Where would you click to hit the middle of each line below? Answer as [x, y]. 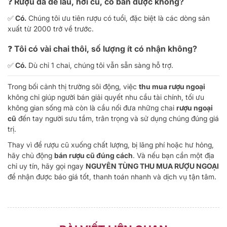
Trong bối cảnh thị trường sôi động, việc [73, 86]
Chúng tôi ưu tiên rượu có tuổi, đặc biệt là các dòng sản [118, 18]
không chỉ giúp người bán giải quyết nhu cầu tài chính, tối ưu [106, 97]
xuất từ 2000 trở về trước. [51, 28]
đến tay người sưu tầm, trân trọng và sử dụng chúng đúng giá [118, 118]
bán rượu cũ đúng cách [93, 155]
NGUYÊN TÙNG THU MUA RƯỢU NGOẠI [152, 166]
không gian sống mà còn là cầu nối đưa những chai [92, 107]
